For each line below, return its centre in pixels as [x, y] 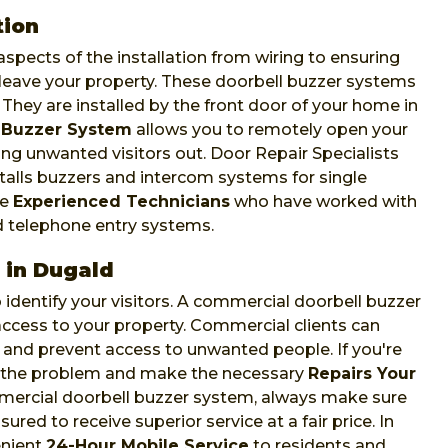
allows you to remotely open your [270, 130]
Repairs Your [362, 374]
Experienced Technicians [121, 202]
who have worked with [323, 202]
